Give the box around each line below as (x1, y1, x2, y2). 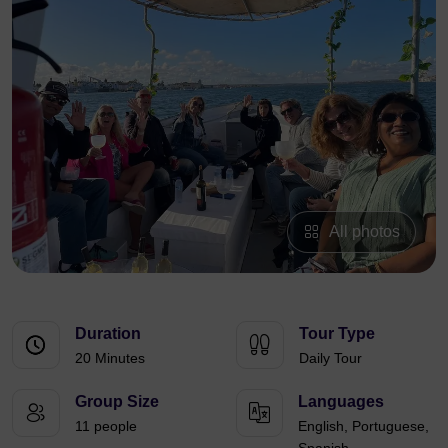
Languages (298, 393, 384, 410)
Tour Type (299, 325, 375, 342)
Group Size (75, 393, 159, 410)
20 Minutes (75, 350, 145, 366)
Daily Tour (299, 350, 362, 366)
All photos (329, 223, 400, 240)
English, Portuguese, (298, 418, 429, 434)
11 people (75, 418, 137, 434)
